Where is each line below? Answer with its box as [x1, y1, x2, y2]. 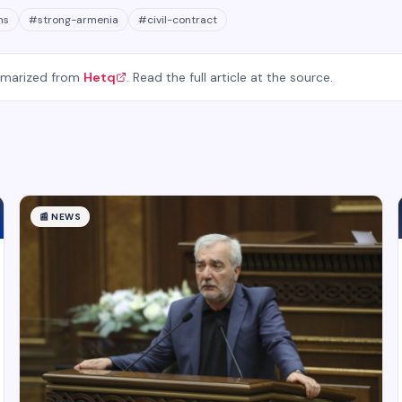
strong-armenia [38, 13, 118, 27]
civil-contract [147, 13, 217, 27]
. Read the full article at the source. [127, 69, 333, 85]
